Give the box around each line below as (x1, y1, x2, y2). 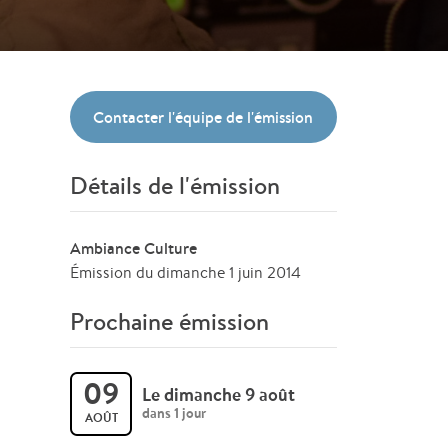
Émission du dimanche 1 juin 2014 (70, 262, 302, 283)
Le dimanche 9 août (142, 382, 296, 407)
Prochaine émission (70, 305, 270, 338)
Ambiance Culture (70, 237, 198, 259)
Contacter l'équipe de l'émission (93, 106, 314, 128)
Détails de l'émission (70, 169, 281, 202)
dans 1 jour (142, 403, 207, 423)
